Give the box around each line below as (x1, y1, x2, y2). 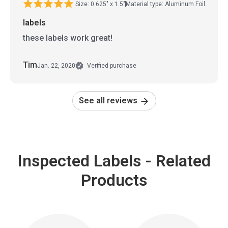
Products (81, 170, 147, 190)
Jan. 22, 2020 (37, 62, 75, 69)
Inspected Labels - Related (17, 151, 211, 171)
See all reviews (78, 96, 139, 106)
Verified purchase (85, 62, 136, 70)
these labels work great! (23, 33, 112, 43)
